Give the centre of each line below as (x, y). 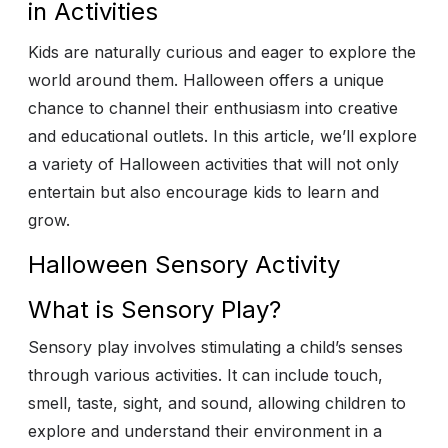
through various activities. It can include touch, (205, 375)
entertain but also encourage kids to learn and (203, 192)
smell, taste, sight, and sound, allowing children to (217, 403)
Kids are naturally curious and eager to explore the (222, 52)
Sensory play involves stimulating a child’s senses (215, 347)
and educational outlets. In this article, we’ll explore (222, 136)
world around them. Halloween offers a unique (206, 80)
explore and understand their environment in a (205, 431)
